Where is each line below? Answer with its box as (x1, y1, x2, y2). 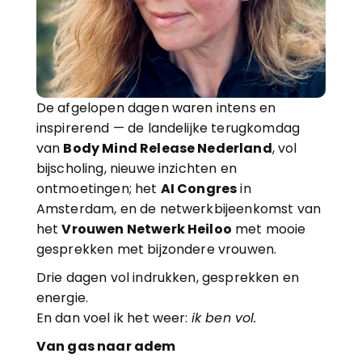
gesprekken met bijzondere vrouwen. (36, 240, 277, 259)
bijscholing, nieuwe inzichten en (36, 159, 237, 178)
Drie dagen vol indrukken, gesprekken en (36, 268, 300, 287)
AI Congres (160, 179, 238, 198)
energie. (36, 288, 89, 307)
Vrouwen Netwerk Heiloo (61, 220, 232, 238)
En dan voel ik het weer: (36, 309, 192, 327)
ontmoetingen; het (36, 179, 161, 198)
